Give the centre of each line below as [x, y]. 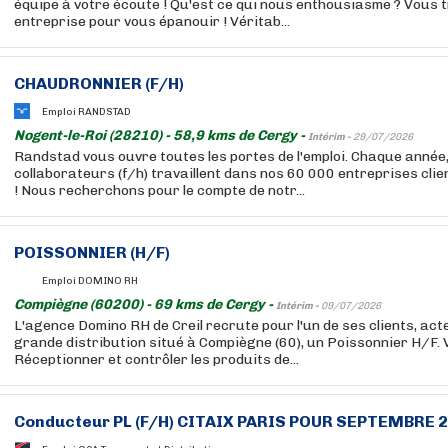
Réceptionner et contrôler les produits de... [156, 359]
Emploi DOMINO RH [90, 280]
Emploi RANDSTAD [86, 111]
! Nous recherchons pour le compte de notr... [159, 190]
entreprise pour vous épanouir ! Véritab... [152, 21]
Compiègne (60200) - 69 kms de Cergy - [145, 304]
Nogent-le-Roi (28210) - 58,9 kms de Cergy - [161, 135]
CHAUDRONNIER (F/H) [99, 83]
